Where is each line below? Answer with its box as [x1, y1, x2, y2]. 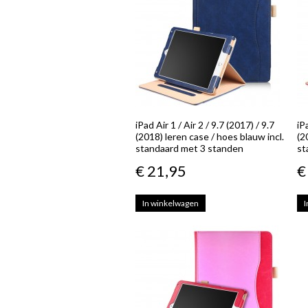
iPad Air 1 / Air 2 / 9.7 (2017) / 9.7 [135, 119, 274, 131]
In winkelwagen [142, 198, 199, 208]
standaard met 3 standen [135, 142, 243, 154]
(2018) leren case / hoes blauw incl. [135, 131, 284, 142]
